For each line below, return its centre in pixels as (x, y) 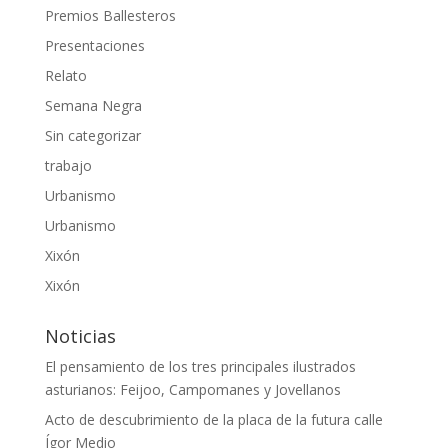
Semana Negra (93, 105)
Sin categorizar (92, 135)
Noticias (80, 336)
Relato (65, 75)
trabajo (68, 165)
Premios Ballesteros (110, 15)
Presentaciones (94, 45)
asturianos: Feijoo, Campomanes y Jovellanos (192, 389)
